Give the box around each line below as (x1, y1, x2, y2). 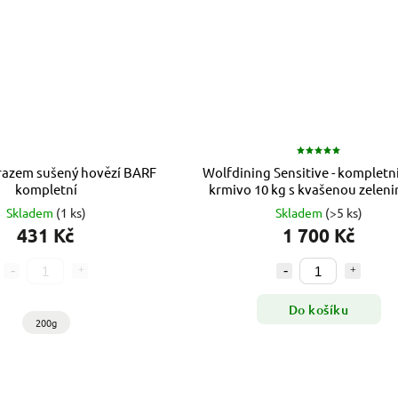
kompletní (14, 180, 77, 198)
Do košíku (288, 300, 349, 318)
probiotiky (287, 197, 351, 215)
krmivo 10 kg (209, 180, 290, 198)
